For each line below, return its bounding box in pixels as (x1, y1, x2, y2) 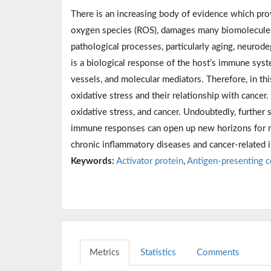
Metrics (90, 248, 120, 258)
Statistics (140, 248, 176, 258)
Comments (197, 248, 240, 258)
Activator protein (116, 157, 183, 166)
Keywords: (71, 157, 114, 166)
